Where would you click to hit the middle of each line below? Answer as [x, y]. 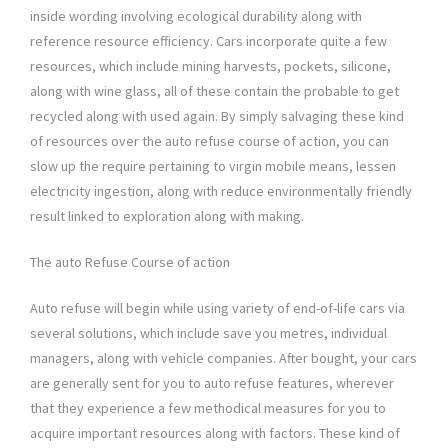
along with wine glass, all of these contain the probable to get [214, 91]
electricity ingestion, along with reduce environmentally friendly [221, 191]
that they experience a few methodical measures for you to [208, 408]
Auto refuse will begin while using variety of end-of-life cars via [217, 308]
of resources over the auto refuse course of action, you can [209, 141]
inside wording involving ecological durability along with [196, 16]
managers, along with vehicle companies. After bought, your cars [223, 358]
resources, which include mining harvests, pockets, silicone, [210, 66]
